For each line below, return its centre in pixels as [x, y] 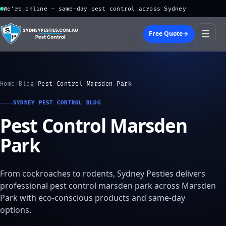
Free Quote [166, 34]
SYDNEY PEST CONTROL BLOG [57, 103]
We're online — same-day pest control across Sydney [95, 9]
